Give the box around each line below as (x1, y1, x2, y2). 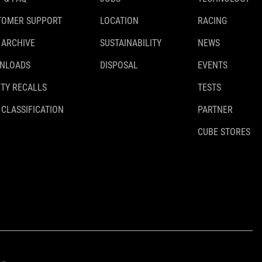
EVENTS (198, 60, 227, 71)
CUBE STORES (198, 126, 250, 138)
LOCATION (100, 15, 139, 27)
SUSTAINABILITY (100, 37, 161, 49)
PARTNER (198, 104, 233, 116)
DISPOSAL (100, 60, 138, 71)
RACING (198, 15, 227, 27)
